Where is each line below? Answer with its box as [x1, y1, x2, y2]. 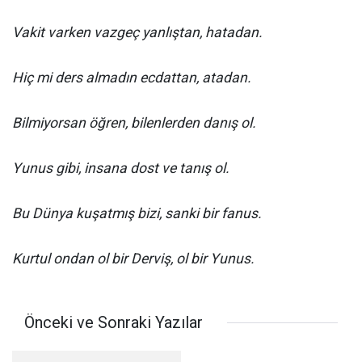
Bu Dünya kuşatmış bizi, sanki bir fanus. [12, 205, 262, 221]
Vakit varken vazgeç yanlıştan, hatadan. [12, 24, 263, 40]
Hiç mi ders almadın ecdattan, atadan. [12, 69, 251, 86]
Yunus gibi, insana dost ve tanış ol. [12, 160, 229, 176]
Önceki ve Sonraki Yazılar [24, 313, 203, 332]
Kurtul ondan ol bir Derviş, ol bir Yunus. [12, 250, 255, 267]
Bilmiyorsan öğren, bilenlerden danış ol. [12, 115, 256, 131]
